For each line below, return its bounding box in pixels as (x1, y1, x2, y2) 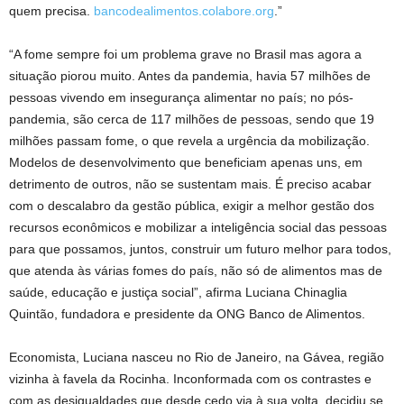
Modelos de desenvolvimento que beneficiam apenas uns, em (9, 154, 363, 170)
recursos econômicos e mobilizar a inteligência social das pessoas (9, 219, 387, 234)
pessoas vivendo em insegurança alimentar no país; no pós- (9, 89, 353, 105)
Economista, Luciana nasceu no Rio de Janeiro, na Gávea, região (9, 349, 384, 364)
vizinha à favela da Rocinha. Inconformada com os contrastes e (9, 371, 372, 386)
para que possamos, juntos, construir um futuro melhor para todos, (9, 241, 391, 256)
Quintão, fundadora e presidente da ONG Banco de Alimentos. (9, 306, 365, 321)
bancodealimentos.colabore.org (94, 3, 274, 18)
